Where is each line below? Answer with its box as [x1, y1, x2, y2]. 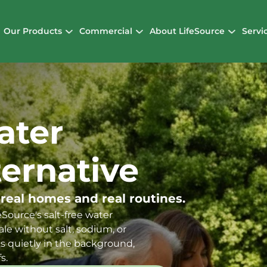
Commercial [79, 25, 133, 36]
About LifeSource [149, 25, 225, 36]
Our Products [4, 25, 63, 36]
